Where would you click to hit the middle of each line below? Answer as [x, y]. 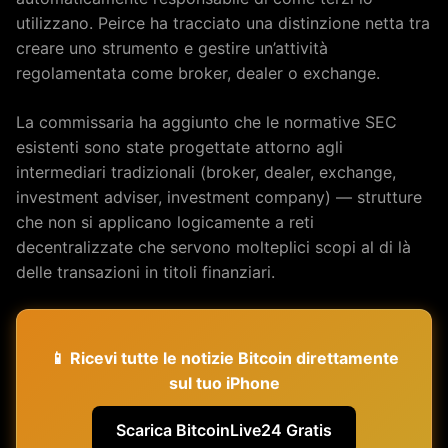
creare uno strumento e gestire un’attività [172, 47]
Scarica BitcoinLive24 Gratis [224, 429]
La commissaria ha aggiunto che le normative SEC [206, 121]
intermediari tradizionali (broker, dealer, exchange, [206, 171]
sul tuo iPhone [224, 382]
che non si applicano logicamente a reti [165, 221]
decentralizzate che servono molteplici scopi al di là [213, 246]
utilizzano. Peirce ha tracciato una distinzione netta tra [223, 22]
